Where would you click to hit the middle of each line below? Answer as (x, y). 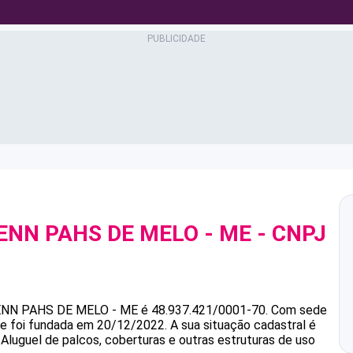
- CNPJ (289, 234)
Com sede (299, 310)
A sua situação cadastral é (242, 325)
